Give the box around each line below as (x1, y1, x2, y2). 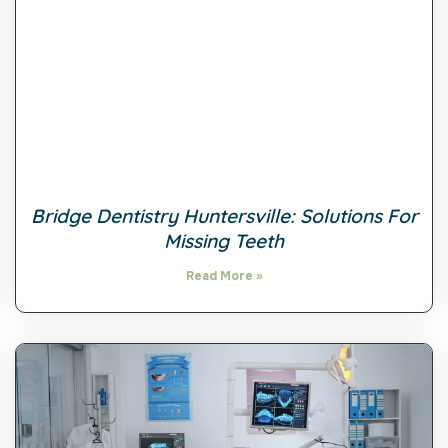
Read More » (185, 267, 263, 284)
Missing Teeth (164, 228, 284, 253)
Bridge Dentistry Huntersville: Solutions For (30, 203, 418, 228)
